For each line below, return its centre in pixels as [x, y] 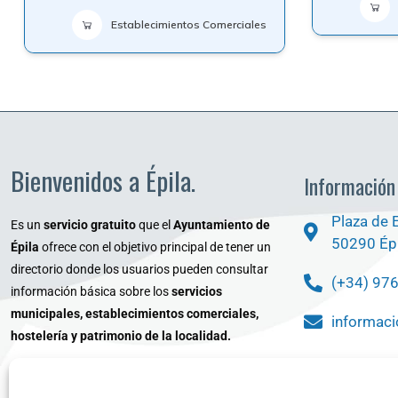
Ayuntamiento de [222, 224]
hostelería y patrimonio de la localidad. [121, 335]
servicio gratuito [90, 224]
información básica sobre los [91, 291]
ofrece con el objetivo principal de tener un [155, 247]
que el [155, 224]
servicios [197, 291]
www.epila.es [79, 384]
